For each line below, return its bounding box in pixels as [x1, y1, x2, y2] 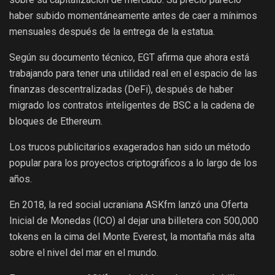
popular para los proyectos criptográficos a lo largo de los [9, 157, 257, 169]
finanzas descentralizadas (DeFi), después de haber [9, 83, 233, 95]
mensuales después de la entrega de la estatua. [9, 25, 215, 37]
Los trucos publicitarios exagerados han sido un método [9, 141, 250, 153]
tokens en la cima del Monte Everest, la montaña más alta [9, 230, 255, 242]
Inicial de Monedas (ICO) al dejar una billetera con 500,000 [9, 214, 258, 227]
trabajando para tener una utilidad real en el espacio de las [9, 67, 257, 79]
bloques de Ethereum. [9, 115, 103, 127]
